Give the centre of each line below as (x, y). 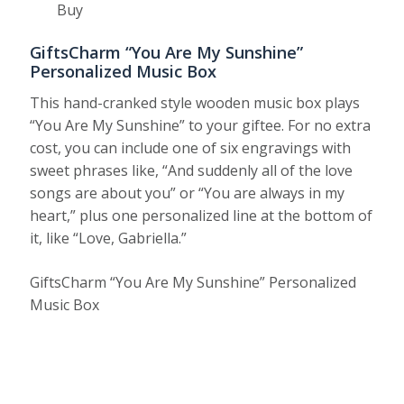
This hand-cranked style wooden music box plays (195, 103)
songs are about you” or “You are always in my (188, 193)
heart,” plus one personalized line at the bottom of (202, 216)
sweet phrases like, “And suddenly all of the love (192, 171)
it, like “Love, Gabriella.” (109, 239)
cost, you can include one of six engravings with (191, 148)
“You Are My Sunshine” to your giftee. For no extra (201, 126)
